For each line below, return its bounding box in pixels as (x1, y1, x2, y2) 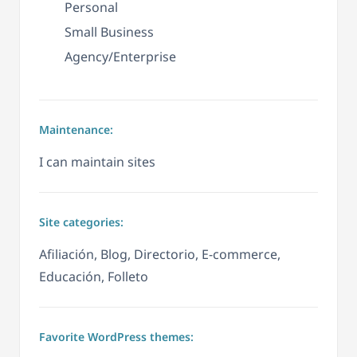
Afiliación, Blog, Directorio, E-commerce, (39, 245, 280, 263)
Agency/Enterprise (65, 47, 176, 65)
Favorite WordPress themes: (39, 328, 194, 344)
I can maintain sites (39, 152, 155, 171)
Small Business (65, 22, 154, 41)
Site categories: (39, 214, 124, 229)
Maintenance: (39, 121, 113, 137)
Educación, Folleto (39, 267, 148, 285)
